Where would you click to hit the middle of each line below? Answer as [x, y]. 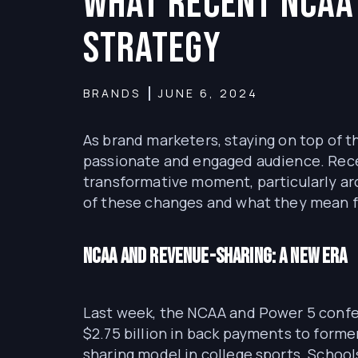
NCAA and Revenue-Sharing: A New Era [215, 257]
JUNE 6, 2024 [208, 93]
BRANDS [112, 93]
